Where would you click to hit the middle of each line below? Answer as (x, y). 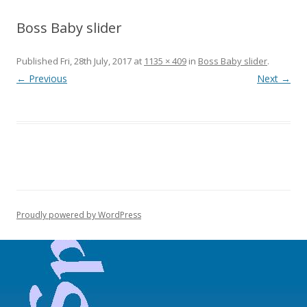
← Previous (42, 78)
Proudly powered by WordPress (79, 215)
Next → (274, 78)
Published (38, 61)
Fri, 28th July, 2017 (96, 61)
